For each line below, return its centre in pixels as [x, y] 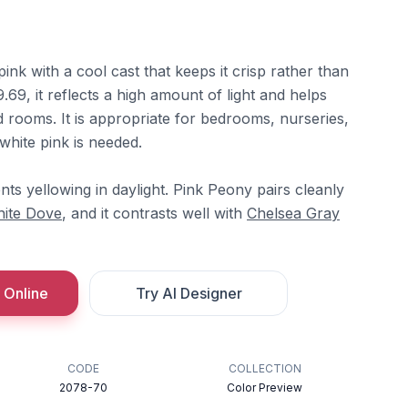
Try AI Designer [189, 293]
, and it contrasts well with [154, 213]
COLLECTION [265, 368]
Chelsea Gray [293, 213]
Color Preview [265, 388]
